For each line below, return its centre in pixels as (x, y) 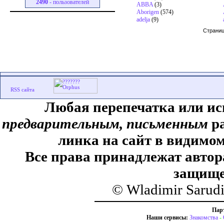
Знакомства (203, 217)
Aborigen (148, 12)
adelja (143, 20)
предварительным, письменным (105, 123)
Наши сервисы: (167, 217)
